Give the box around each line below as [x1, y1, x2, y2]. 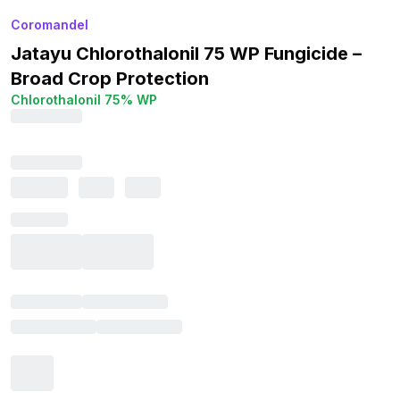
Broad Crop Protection [11, 68, 209, 89]
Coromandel [11, 17, 88, 32]
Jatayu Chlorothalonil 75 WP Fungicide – [11, 43, 362, 64]
